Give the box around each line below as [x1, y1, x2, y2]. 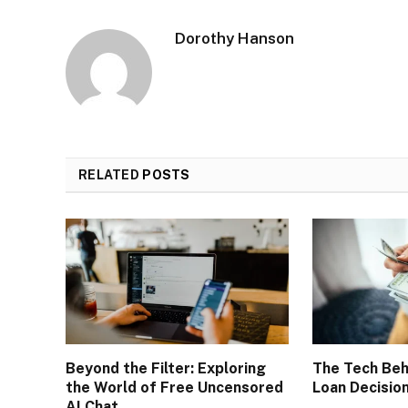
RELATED [78, 167, 143, 182]
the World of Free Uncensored [66, 378, 283, 396]
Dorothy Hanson [175, 28, 294, 47]
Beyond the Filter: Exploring [66, 359, 266, 377]
